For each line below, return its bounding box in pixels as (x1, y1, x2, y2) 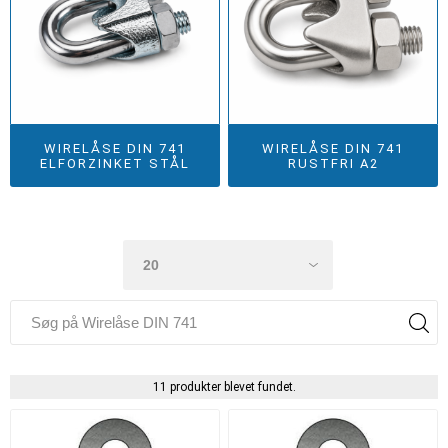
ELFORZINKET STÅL (39, 155, 190, 171)
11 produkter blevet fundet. (152, 380, 296, 395)
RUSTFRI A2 (287, 155, 379, 171)
